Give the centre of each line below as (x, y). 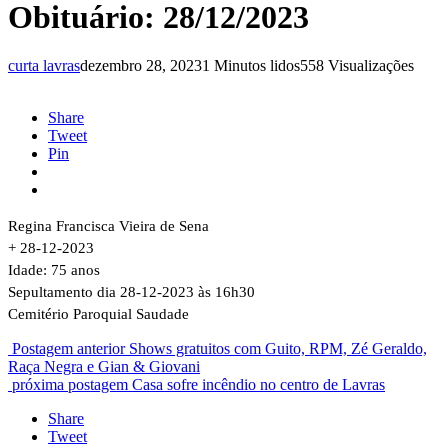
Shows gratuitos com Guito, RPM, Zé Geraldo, (278, 349)
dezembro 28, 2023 (141, 66)
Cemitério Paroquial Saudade (98, 314)
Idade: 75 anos (54, 270)
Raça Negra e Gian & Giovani (104, 367)
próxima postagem (70, 385)
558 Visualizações (357, 66)
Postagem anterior (68, 349)
